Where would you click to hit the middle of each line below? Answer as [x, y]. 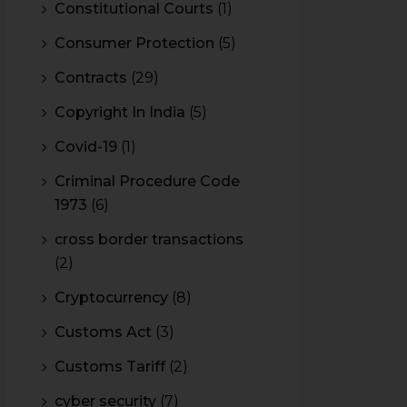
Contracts [91, 78]
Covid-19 [86, 147]
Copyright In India [120, 112]
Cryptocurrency [111, 298]
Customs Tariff [110, 367]
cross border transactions [149, 239]
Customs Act [103, 332]
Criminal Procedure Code [147, 181]
